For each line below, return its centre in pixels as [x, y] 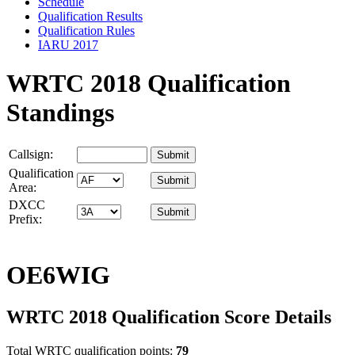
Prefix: [25, 219]
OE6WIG [58, 275]
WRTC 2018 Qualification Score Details [169, 317]
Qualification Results [90, 16]
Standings [60, 112]
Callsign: [31, 155]
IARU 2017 [68, 44]
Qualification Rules [86, 30]
